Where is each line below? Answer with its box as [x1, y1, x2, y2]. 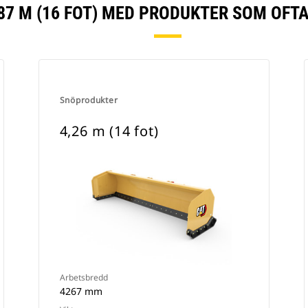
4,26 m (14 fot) [59, 122, 159, 140]
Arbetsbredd [59, 272, 108, 283]
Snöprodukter [59, 94, 118, 106]
